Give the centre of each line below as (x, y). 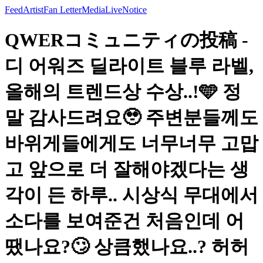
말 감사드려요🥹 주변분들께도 (131, 118)
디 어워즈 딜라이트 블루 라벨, (129, 66)
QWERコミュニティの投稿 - (127, 40)
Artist (33, 10)
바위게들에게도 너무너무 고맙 (131, 144)
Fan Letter (63, 10)
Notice (134, 10)
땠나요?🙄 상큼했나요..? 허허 (127, 247)
